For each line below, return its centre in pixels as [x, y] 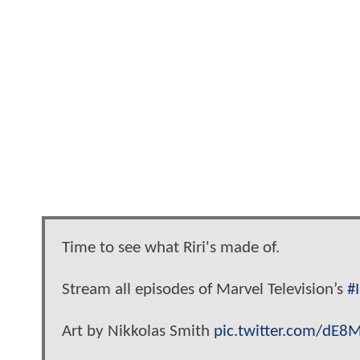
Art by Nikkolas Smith [138, 331]
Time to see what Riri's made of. [171, 247]
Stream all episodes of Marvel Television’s [205, 289]
